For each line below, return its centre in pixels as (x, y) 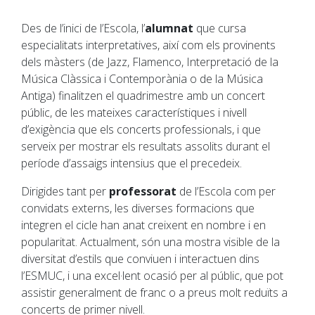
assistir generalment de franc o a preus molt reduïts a (154, 293)
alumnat (169, 28)
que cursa (220, 28)
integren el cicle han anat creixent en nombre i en (143, 225)
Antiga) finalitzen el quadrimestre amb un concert (143, 96)
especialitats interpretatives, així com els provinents (148, 45)
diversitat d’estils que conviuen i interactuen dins (140, 259)
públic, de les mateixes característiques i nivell (134, 113)
